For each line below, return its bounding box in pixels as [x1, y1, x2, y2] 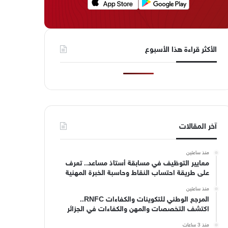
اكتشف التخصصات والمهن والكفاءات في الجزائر [67, 204, 209, 214]
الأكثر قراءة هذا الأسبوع [145, 44, 217, 55]
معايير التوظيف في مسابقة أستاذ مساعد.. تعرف [65, 158, 209, 168]
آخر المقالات [179, 121, 217, 132]
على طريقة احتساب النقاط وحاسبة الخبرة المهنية [65, 168, 209, 178]
